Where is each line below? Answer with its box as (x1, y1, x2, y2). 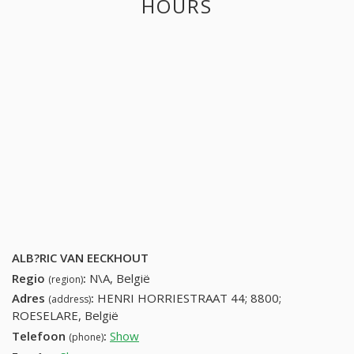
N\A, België (89, 269, 150, 286)
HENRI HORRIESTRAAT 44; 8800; (97, 290, 281, 307)
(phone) (69, 330, 104, 345)
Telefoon (12, 328, 69, 345)
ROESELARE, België (12, 307, 119, 324)
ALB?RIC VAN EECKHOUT (12, 249, 149, 265)
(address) (48, 292, 91, 307)
